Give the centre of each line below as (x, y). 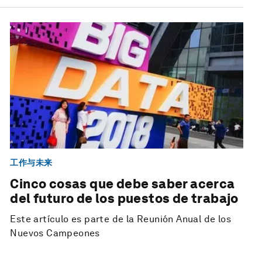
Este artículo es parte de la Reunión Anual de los (120, 219)
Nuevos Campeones (55, 233)
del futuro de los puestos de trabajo (124, 199)
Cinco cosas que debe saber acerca (123, 184)
